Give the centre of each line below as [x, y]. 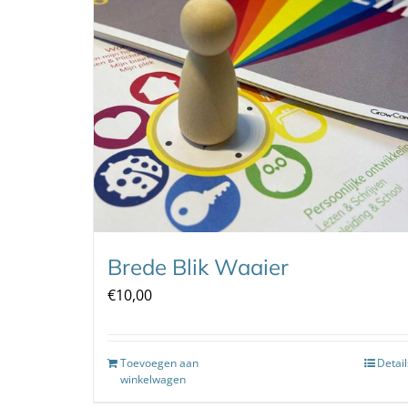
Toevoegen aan [159, 362]
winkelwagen [153, 379]
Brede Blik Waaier [198, 266]
